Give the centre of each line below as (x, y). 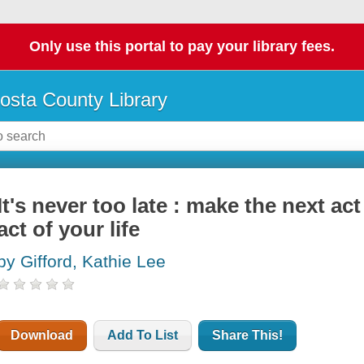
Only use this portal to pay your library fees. (182, 47)
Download (42, 336)
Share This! (248, 336)
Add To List (143, 336)
